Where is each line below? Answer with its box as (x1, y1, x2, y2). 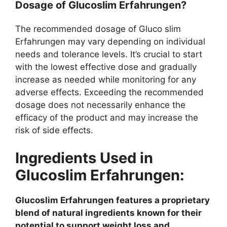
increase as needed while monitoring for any (15, 74, 196, 85)
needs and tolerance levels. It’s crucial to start (15, 49, 202, 59)
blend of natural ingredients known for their (15, 208, 202, 218)
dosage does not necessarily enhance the (15, 99, 185, 110)
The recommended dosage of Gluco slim (15, 23, 181, 34)
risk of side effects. (15, 125, 93, 135)
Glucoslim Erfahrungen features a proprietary (15, 195, 210, 206)
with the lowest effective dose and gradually (15, 61, 197, 72)
